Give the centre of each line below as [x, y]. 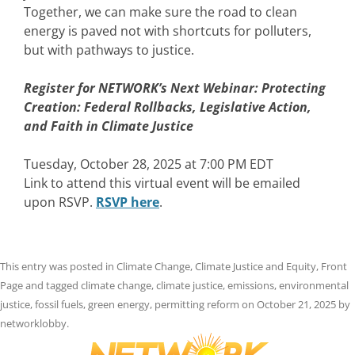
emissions [251, 286]
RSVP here [128, 202]
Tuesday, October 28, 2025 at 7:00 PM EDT [149, 164]
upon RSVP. [60, 202]
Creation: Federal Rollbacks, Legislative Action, [168, 107]
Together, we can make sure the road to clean [160, 12]
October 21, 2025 [296, 305]
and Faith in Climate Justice [109, 126]
